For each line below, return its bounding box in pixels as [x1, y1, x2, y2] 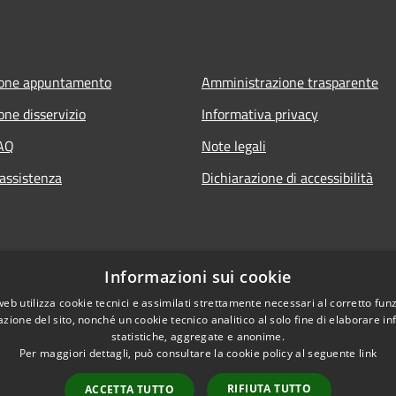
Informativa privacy [202, 103, 318, 125]
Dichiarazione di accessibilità [202, 166, 373, 188]
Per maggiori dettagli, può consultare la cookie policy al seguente [19, 346, 359, 361]
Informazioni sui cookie [104, 266, 292, 287]
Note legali [202, 134, 266, 156]
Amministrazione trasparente [202, 71, 378, 93]
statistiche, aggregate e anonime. [111, 329, 285, 344]
